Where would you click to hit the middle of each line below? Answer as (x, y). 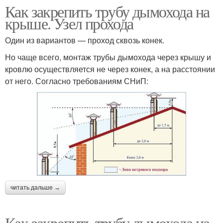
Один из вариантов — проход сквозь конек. (85, 40)
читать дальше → (35, 188)
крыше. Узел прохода (69, 23)
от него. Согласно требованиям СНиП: (77, 81)
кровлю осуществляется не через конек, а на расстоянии (110, 69)
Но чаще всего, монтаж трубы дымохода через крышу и (108, 57)
